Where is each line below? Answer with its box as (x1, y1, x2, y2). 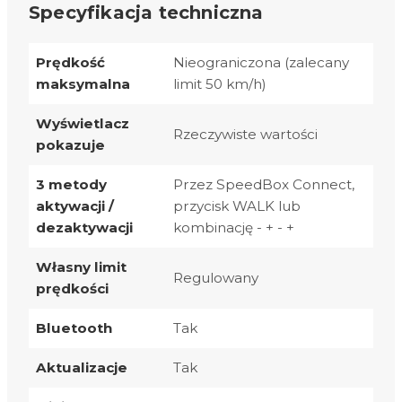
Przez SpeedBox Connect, (173, 175, 354, 193)
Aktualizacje (36, 358, 127, 376)
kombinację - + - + (173, 218, 294, 236)
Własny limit (36, 258, 127, 275)
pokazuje (36, 135, 105, 153)
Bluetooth (36, 319, 112, 336)
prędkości (36, 279, 109, 297)
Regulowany (173, 268, 258, 286)
